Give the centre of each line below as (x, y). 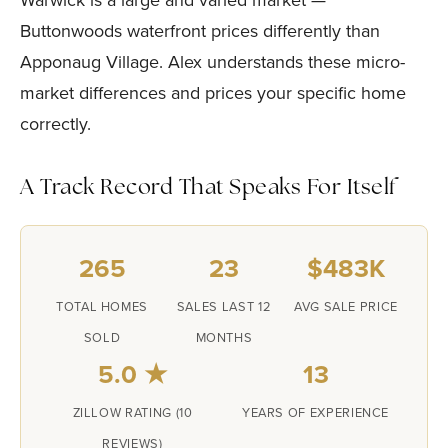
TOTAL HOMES (102, 306)
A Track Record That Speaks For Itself (208, 188)
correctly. (55, 124)
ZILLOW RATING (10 (132, 412)
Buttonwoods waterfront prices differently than (200, 31)
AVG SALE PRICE (346, 306)
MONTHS (224, 337)
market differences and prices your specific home (213, 93)
